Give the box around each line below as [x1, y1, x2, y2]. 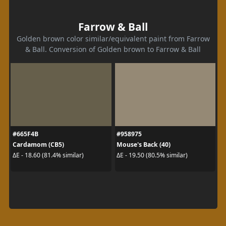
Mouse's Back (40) [117, 140, 171, 149]
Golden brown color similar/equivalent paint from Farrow [16, 33, 210, 43]
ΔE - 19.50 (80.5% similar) [117, 151, 188, 159]
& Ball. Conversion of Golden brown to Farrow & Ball [25, 44, 201, 54]
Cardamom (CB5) [12, 140, 64, 149]
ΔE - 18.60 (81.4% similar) [12, 151, 84, 159]
